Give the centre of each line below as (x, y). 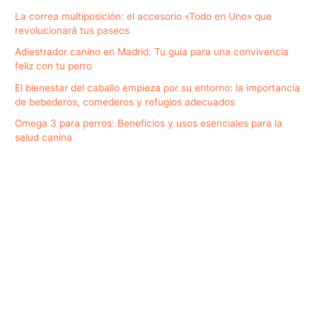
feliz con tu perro (54, 66)
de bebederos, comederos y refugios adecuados (125, 102)
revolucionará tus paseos (73, 31)
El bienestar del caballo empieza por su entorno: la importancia (158, 87)
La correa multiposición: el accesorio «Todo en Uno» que (144, 17)
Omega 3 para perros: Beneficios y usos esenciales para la (149, 123)
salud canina (44, 137)
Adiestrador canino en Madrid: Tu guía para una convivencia (152, 52)
